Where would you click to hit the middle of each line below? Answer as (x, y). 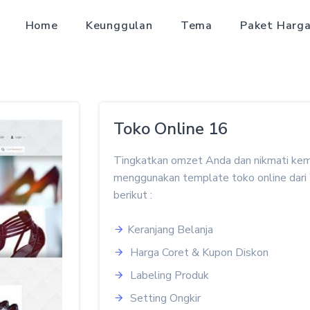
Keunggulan (119, 26)
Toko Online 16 (171, 129)
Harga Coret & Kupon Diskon (198, 253)
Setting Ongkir (164, 298)
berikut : (133, 195)
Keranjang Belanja (170, 230)
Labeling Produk (168, 275)
